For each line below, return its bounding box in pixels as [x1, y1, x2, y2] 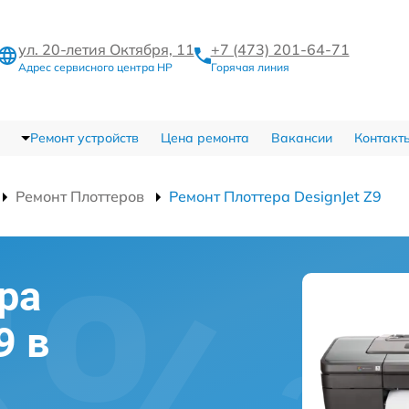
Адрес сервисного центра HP [17, 59, 173, 74]
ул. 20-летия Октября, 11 [17, 39, 194, 58]
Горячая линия [210, 59, 289, 74]
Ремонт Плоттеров [16, 187, 144, 205]
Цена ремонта [160, 130, 249, 146]
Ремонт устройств [29, 130, 139, 146]
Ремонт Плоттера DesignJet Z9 [169, 187, 382, 205]
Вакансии [270, 130, 332, 146]
